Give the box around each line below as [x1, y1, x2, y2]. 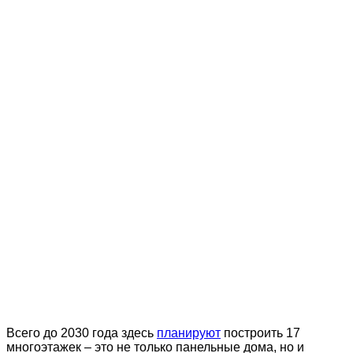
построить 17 [221, 325, 300, 340]
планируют [157, 325, 221, 340]
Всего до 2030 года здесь [6, 325, 157, 340]
